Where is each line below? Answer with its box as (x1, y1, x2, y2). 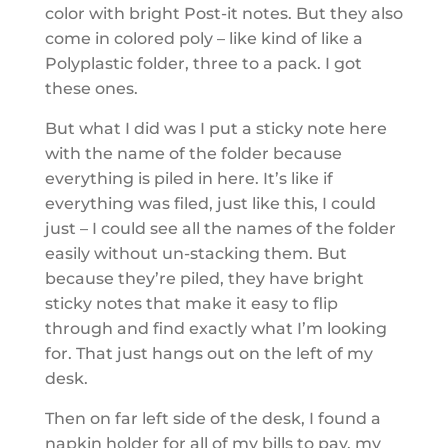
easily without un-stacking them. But (44, 243, 347, 263)
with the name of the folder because (44, 143, 342, 163)
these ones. (44, 78, 138, 98)
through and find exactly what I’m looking (44, 318, 387, 338)
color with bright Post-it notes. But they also (44, 3, 403, 23)
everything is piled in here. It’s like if (44, 168, 333, 188)
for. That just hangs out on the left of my (44, 343, 373, 363)
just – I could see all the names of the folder (44, 218, 396, 238)
